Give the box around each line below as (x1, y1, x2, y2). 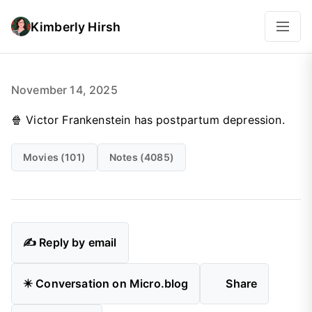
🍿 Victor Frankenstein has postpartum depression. (11, 113, 285, 127)
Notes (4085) (109, 151, 174, 163)
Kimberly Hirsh (31, 19, 121, 34)
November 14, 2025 (11, 83, 118, 97)
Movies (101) (23, 151, 86, 163)
